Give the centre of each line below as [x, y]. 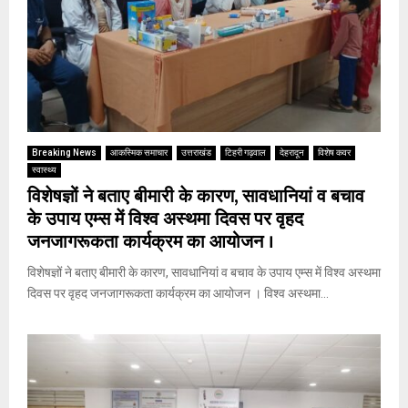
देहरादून [292, 153]
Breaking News [64, 153]
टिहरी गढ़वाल [245, 153]
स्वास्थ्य [44, 170]
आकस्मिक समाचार [139, 153]
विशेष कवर [334, 153]
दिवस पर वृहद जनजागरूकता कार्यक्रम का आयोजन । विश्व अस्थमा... [178, 294]
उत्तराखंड [196, 153]
